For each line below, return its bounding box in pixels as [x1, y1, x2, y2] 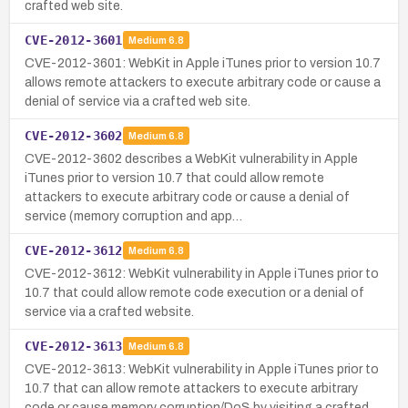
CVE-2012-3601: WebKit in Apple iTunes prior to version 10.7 [25, 56, 381, 70]
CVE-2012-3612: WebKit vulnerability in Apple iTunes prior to [25, 266, 379, 280]
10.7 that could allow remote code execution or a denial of [25, 285, 364, 300]
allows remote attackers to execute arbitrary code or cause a [25, 75, 381, 89]
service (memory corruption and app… [25, 209, 242, 223]
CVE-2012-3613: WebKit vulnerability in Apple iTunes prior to [25, 362, 379, 376]
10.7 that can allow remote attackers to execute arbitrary [25, 381, 358, 395]
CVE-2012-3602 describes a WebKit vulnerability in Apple [25, 151, 358, 166]
